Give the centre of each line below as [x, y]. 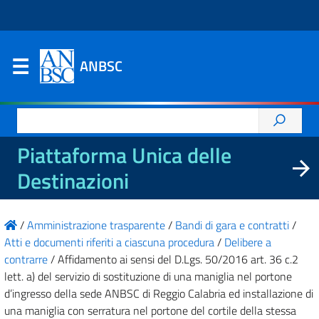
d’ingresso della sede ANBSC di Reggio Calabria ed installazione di [159, 293]
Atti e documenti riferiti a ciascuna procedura [109, 242]
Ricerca [34, 116]
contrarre [26, 259]
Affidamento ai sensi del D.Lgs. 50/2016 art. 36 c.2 [178, 259]
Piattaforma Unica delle [124, 155]
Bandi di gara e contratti [232, 225]
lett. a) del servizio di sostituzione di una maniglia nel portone [148, 276]
